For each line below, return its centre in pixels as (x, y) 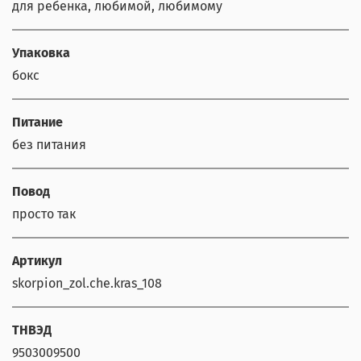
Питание (37, 122)
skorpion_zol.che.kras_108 (87, 284)
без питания (49, 145)
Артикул (37, 261)
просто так (44, 214)
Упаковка (41, 53)
